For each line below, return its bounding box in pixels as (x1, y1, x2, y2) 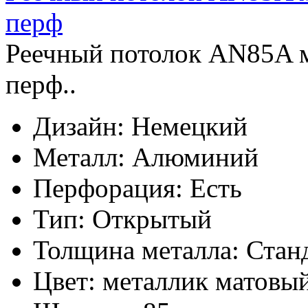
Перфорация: (33, 173, 183, 203)
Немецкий (131, 111, 247, 142)
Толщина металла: (33, 235, 239, 265)
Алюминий (132, 142, 258, 173)
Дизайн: (33, 111, 124, 142)
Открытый (92, 204, 212, 234)
